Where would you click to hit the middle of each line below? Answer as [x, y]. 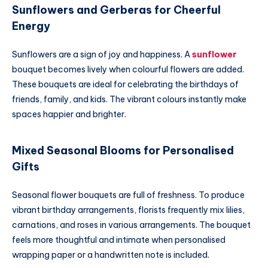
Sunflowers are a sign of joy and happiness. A [102, 55]
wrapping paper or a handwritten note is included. [111, 255]
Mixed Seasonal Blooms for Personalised [123, 151]
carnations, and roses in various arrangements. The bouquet [131, 225]
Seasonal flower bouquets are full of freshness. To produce [128, 195]
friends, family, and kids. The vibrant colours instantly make [129, 100]
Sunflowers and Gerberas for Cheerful [116, 10]
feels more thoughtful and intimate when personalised [119, 240]
